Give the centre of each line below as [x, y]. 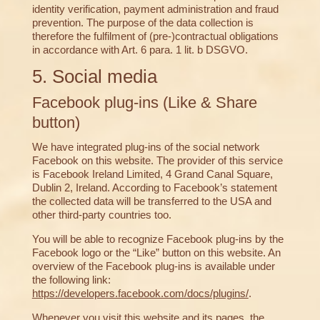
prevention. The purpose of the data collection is [142, 23]
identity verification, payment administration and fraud [155, 9]
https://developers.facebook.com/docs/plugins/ [140, 294]
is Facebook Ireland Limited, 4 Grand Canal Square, [152, 174]
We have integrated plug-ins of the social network [146, 147]
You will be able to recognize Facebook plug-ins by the [157, 239]
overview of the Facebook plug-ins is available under [153, 266]
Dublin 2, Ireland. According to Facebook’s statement [154, 188]
